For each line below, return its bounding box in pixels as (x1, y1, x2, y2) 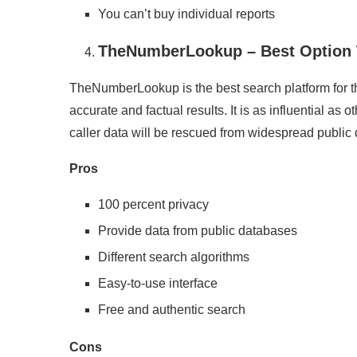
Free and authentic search (98, 303, 245, 316)
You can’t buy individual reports (98, 7, 275, 21)
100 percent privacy (98, 198, 209, 211)
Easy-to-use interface (98, 277, 218, 290)
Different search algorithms (98, 250, 249, 264)
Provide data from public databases (98, 224, 297, 237)
